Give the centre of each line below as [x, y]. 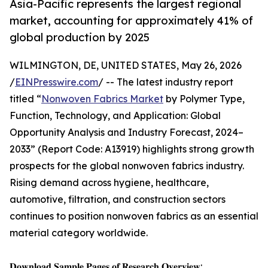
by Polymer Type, [204, 99]
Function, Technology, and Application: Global [115, 116]
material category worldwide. [79, 233]
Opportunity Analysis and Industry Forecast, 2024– [127, 133]
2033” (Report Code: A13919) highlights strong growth [132, 149]
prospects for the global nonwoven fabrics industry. [127, 166]
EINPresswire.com [57, 82]
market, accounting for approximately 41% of [131, 21]
